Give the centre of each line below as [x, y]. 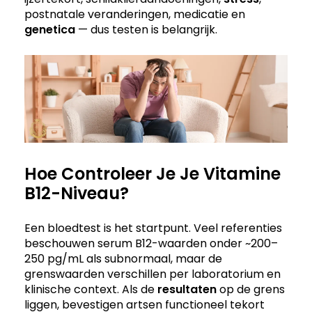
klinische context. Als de [91, 289]
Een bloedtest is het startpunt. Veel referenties [153, 228]
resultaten [187, 289]
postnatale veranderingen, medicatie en [135, 14]
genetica [50, 29]
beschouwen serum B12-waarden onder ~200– [151, 243]
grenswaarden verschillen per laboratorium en [153, 274]
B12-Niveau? [77, 193]
